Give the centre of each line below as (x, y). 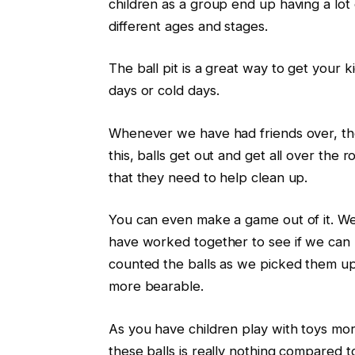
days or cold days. (164, 91)
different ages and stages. (188, 26)
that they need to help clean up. (208, 177)
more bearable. (156, 286)
